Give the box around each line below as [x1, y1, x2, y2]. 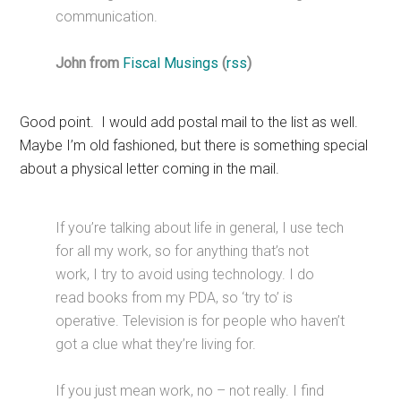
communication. [55, 8, 158, 26]
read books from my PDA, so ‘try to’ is [55, 289, 294, 307]
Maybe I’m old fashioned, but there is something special [20, 137, 369, 155]
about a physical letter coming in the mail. [20, 160, 280, 178]
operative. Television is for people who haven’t [55, 312, 346, 330]
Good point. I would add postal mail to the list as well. [20, 114, 363, 132]
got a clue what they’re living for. [55, 336, 257, 354]
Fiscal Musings [123, 55, 219, 73]
